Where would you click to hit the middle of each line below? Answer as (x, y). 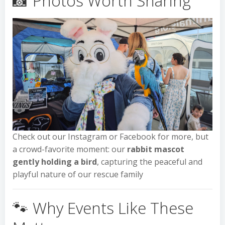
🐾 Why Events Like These (103, 207)
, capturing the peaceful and (150, 161)
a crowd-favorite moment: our (70, 149)
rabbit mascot (156, 149)
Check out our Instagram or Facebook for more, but (110, 136)
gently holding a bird (55, 161)
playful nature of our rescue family (78, 174)
